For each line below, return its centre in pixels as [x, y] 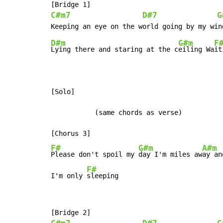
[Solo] [63, 92]
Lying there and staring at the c [114, 50]
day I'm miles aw [170, 155]
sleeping [103, 176]
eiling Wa [196, 50]
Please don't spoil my [95, 155]
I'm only [69, 176]
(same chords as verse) [116, 113]
